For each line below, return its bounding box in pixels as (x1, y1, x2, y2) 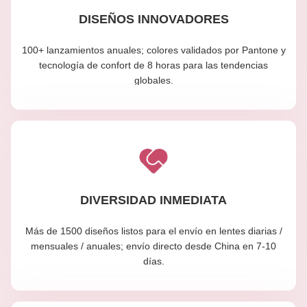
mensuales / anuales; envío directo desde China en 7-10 (31, 240, 276, 251)
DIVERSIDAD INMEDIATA (80, 193, 227, 207)
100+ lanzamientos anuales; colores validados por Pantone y (21, 44, 286, 56)
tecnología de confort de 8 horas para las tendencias (39, 59, 268, 71)
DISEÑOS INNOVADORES (78, 12, 229, 26)
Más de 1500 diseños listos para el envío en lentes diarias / (25, 225, 282, 236)
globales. (134, 74, 173, 86)
